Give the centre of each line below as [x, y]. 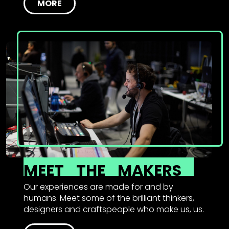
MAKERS [149, 170]
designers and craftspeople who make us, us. [113, 209]
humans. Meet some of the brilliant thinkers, [109, 198]
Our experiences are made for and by [98, 187]
